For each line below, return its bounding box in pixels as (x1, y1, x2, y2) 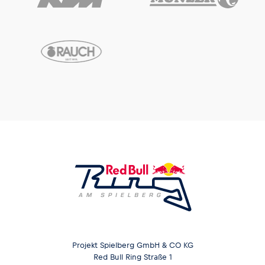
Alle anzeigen (176, 43, 235, 53)
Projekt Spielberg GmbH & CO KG (72, 241, 193, 250)
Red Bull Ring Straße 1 (93, 253, 172, 261)
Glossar (15, 25, 71, 43)
